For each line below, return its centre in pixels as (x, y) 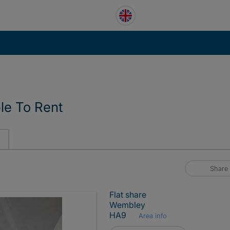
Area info (152, 216)
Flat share (128, 195)
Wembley (127, 205)
